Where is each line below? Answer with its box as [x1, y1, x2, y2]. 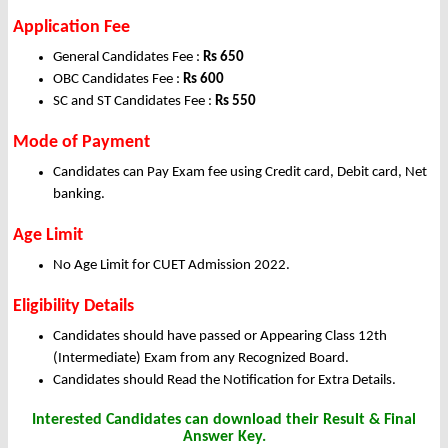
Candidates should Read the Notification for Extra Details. [53, 373, 396, 389]
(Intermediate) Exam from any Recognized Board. [53, 351, 349, 367]
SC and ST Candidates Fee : [53, 94, 215, 110]
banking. [53, 187, 105, 203]
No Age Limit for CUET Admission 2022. [53, 258, 290, 274]
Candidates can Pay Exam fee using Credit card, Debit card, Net [53, 165, 427, 181]
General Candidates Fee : [53, 50, 203, 66]
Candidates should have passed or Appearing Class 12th [53, 329, 387, 345]
